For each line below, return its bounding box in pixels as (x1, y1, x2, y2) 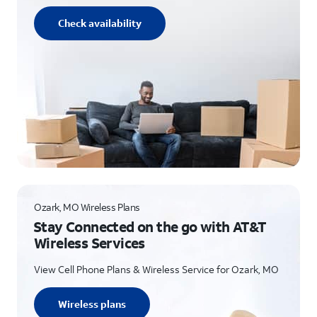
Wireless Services (34, 234, 145, 252)
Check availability (58, 16, 142, 30)
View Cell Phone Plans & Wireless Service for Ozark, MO (34, 263, 279, 276)
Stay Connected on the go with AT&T (33, 217, 267, 236)
